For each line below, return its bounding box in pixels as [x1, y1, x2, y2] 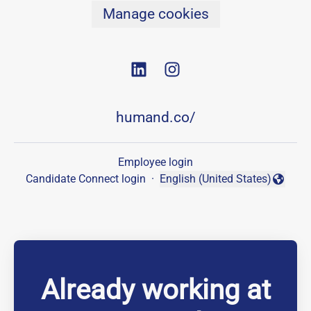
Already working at [40, 274, 271, 307]
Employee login [118, 155, 193, 169]
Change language [159, 179, 245, 193]
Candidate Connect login [26, 172, 146, 186]
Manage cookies [102, 6, 209, 22]
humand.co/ [115, 109, 196, 126]
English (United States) [160, 172, 271, 186]
